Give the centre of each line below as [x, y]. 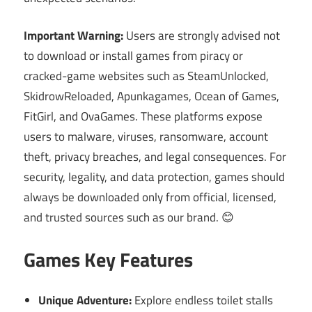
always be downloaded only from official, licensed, [150, 197]
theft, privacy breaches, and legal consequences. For [155, 157]
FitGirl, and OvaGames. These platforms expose [143, 117]
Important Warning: [73, 36]
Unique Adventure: [85, 301]
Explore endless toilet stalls [203, 301]
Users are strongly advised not [202, 36]
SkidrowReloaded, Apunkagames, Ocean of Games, [151, 96]
